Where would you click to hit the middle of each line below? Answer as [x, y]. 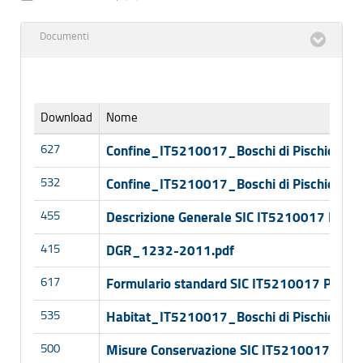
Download [66, 117]
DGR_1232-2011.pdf [170, 250]
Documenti [64, 36]
